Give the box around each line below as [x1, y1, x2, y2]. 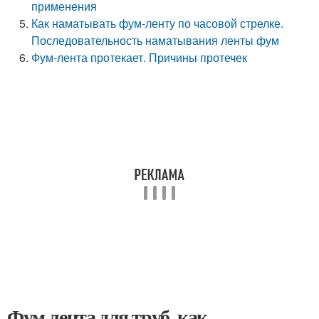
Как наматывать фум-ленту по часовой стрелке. [31, 15, 284, 31]
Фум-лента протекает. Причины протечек [31, 49, 248, 66]
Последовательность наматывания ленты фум [31, 32, 280, 48]
